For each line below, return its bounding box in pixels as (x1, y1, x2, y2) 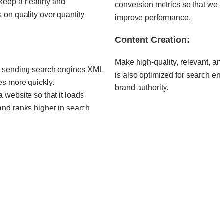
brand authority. (115, 83, 168, 92)
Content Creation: (115, 35, 190, 45)
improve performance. (115, 13, 191, 22)
